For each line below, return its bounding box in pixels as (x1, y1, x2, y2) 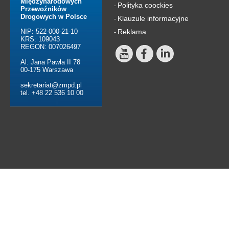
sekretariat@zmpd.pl (20, 81, 82, 89)
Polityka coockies (118, 1, 173, 10)
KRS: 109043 (20, 35, 60, 43)
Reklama (118, 28, 146, 36)
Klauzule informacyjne (118, 14, 189, 23)
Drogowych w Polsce (20, 13, 87, 21)
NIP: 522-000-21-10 (20, 28, 78, 36)
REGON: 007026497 (20, 43, 81, 51)
